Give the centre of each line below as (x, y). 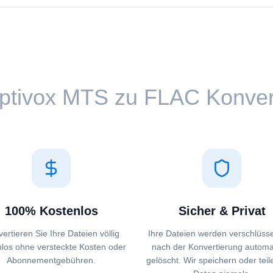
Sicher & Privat (222, 211)
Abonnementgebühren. (51, 260)
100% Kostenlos (51, 211)
